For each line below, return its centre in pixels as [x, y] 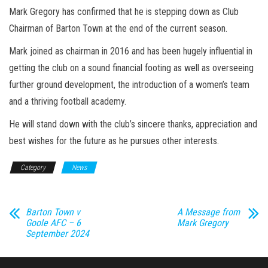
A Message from [208, 212]
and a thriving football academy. [68, 101]
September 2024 [57, 233]
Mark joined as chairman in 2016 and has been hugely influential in [131, 51]
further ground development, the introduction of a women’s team [129, 84]
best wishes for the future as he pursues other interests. [114, 141]
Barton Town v [53, 212]
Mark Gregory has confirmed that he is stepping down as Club [124, 11]
